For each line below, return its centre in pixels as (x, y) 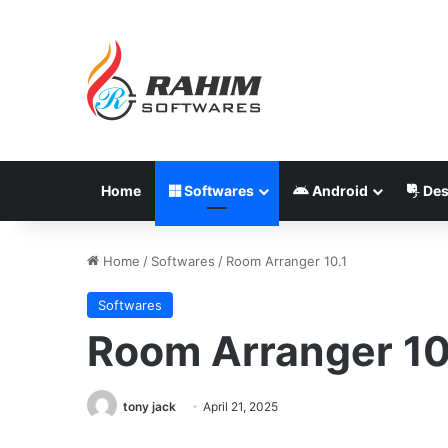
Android (338, 190)
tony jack (149, 406)
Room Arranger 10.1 (286, 261)
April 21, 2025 (240, 406)
